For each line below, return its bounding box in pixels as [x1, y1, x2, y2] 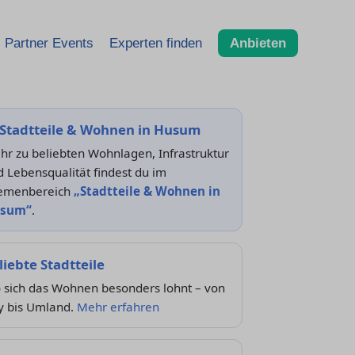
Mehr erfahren [76, 299, 159, 315]
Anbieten [230, 35, 286, 51]
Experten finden [109, 35, 202, 51]
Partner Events [5, 35, 94, 51]
